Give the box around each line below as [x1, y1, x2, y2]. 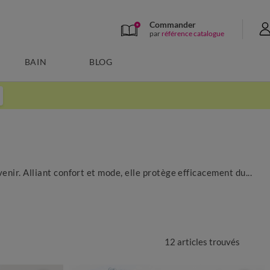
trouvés [209, 236, 240, 247]
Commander [149, 19, 196, 30]
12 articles [165, 236, 207, 247]
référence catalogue [162, 28, 224, 38]
